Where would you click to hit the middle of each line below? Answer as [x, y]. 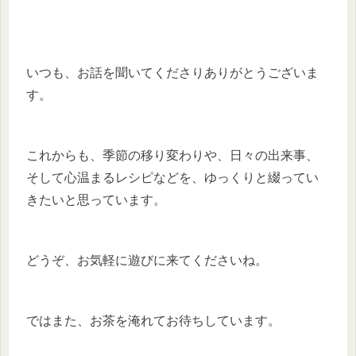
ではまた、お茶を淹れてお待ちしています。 [153, 320]
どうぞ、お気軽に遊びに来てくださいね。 [147, 260]
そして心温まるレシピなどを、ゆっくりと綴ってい [172, 177]
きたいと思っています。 [96, 199]
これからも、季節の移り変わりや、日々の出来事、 [172, 155]
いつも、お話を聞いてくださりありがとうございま [172, 72]
